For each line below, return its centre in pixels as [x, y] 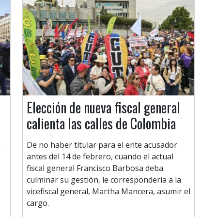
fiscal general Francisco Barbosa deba [95, 168]
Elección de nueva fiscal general [103, 108]
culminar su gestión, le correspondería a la [104, 180]
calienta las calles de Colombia [101, 124]
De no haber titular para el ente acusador [102, 145]
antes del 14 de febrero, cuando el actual [100, 157]
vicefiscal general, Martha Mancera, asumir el [108, 192]
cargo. [38, 203]
